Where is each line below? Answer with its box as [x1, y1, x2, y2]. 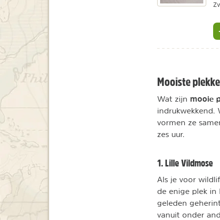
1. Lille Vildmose [157, 158, 213, 168]
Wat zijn [157, 94, 190, 103]
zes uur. [157, 130, 185, 138]
